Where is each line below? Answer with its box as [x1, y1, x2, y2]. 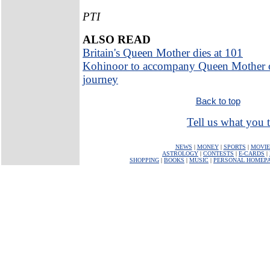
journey [83, 72, 118, 86]
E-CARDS [239, 150, 265, 157]
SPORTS [223, 143, 246, 150]
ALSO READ [83, 33, 151, 46]
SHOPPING [130, 157, 159, 163]
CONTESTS [203, 150, 234, 157]
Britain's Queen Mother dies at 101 [83, 46, 243, 59]
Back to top [195, 95, 240, 106]
